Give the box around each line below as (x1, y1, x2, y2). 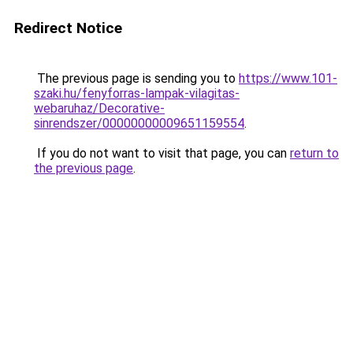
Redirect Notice (14, 19, 122, 37)
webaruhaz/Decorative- (34, 101, 165, 116)
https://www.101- (239, 71, 337, 86)
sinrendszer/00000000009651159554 (34, 116, 244, 131)
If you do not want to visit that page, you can (34, 146, 290, 161)
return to (290, 146, 339, 161)
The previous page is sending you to (34, 71, 239, 86)
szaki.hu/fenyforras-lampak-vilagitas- (34, 86, 240, 101)
